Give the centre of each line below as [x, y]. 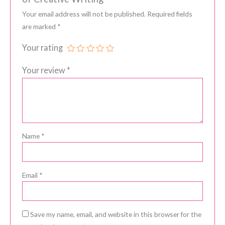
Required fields [170, 14]
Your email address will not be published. [84, 14]
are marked [39, 26]
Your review [44, 70]
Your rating [42, 47]
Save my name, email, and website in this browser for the [116, 214]
